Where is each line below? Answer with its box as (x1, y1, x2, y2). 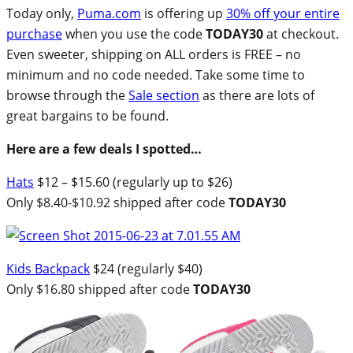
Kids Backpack (6, 259, 90, 277)
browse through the (6, 86, 128, 104)
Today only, (6, 4, 77, 22)
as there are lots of (199, 86, 314, 104)
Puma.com (77, 4, 141, 22)
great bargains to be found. (6, 106, 169, 124)
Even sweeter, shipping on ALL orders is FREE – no (6, 45, 301, 63)
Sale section (128, 86, 199, 104)
